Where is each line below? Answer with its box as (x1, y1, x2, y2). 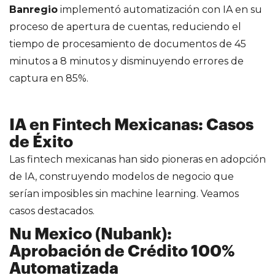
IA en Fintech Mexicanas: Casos (9, 117, 254, 133)
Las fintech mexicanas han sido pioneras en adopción (9, 153, 266, 165)
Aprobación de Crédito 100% (9, 243, 235, 260)
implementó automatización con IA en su (58, 3, 262, 15)
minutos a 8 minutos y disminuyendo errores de (9, 55, 244, 67)
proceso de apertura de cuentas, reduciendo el (9, 20, 241, 33)
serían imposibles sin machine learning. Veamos (9, 187, 239, 199)
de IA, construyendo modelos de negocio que (9, 170, 234, 182)
